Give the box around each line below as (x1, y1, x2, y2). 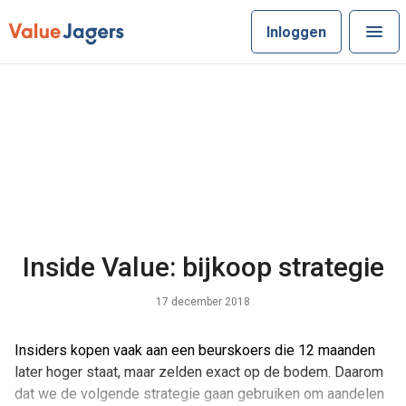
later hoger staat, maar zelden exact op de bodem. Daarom (14, 363, 383, 381)
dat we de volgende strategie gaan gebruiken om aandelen (14, 385, 384, 402)
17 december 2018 (156, 295, 250, 309)
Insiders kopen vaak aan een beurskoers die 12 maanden (14, 342, 375, 359)
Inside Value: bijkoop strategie (22, 251, 384, 283)
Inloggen (266, 24, 326, 41)
